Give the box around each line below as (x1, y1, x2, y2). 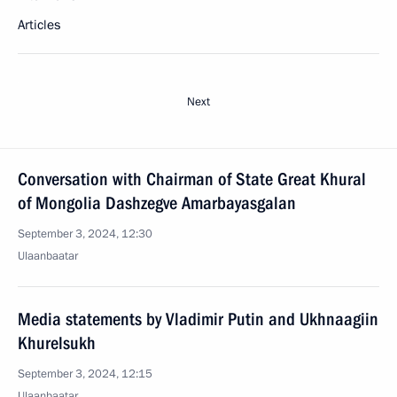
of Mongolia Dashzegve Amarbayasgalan (18, 192, 296, 214)
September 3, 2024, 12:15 (18, 366, 152, 382)
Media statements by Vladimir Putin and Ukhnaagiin (18, 308, 378, 330)
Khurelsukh (18, 332, 96, 354)
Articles (18, 16, 60, 34)
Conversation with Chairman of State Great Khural (18, 168, 366, 190)
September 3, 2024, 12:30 (18, 226, 152, 242)
